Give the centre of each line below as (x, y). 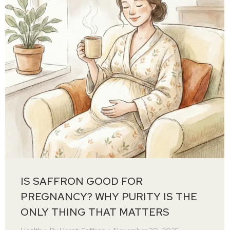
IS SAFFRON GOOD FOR (82, 181)
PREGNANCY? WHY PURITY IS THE (109, 197)
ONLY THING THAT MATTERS (95, 212)
